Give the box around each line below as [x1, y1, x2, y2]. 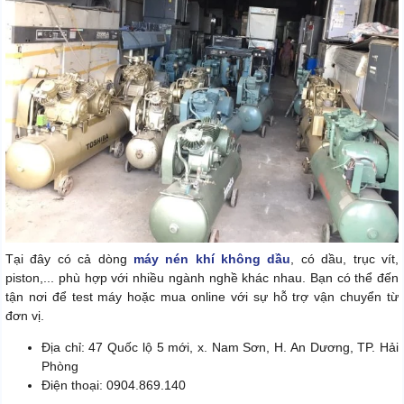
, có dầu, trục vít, [290, 252, 399, 267]
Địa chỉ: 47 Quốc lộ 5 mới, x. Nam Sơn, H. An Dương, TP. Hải [41, 340, 399, 355]
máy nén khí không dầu [133, 252, 291, 267]
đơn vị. [5, 308, 44, 324]
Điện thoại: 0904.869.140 [41, 378, 186, 393]
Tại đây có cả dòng [5, 252, 133, 267]
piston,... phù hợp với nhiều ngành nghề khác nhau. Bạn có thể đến [5, 271, 399, 286]
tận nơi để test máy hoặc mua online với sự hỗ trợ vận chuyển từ [5, 289, 399, 305]
